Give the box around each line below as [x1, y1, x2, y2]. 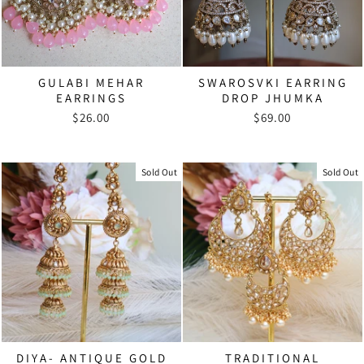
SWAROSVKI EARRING [197, 74, 348, 90]
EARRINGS [56, 89, 127, 106]
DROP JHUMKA [221, 89, 324, 106]
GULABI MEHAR [38, 74, 145, 90]
